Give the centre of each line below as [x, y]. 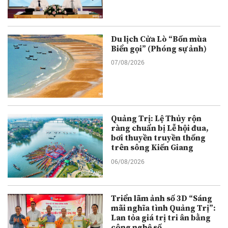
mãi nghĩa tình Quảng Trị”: [164, 208]
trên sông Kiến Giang [152, 148]
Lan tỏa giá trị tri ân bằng [161, 218]
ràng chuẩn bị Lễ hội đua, [160, 129]
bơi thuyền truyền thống [159, 138]
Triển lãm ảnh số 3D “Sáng [162, 199]
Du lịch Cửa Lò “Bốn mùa [159, 39]
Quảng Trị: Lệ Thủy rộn [156, 119]
